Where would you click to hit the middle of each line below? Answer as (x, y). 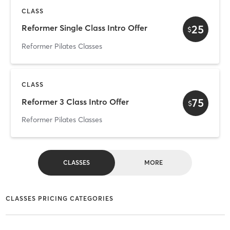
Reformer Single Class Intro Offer (84, 28)
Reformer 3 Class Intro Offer (75, 101)
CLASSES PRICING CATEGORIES (59, 198)
